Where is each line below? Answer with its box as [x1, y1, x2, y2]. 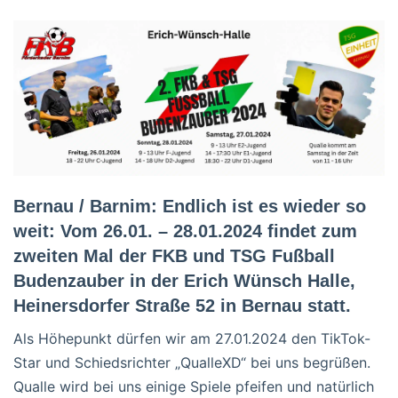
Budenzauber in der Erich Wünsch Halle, [13, 270, 355, 291]
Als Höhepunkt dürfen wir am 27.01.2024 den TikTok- [13, 329, 370, 347]
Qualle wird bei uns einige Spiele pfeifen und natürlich [13, 377, 374, 395]
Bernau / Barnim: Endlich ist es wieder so [13, 195, 366, 216]
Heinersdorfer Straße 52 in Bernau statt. [13, 295, 351, 315]
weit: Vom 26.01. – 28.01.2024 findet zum [13, 220, 357, 241]
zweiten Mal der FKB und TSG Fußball [13, 245, 335, 266]
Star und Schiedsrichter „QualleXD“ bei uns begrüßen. [13, 353, 370, 371]
